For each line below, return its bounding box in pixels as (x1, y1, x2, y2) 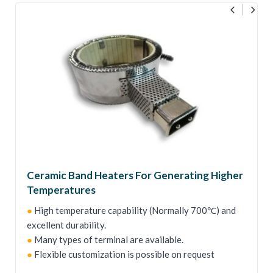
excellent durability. (27, 219, 106, 231)
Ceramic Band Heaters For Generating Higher (27, 169, 243, 182)
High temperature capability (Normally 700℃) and (32, 205, 236, 216)
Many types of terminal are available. (32, 234, 183, 246)
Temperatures (27, 183, 96, 197)
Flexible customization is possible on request (32, 249, 214, 260)
